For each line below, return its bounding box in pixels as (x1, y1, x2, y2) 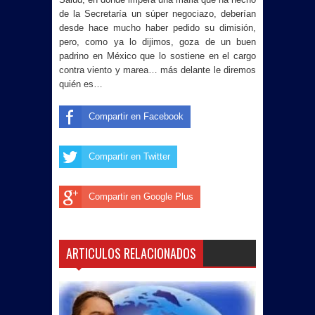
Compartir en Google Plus (89, 191, 193, 202)
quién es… (59, 79, 103, 89)
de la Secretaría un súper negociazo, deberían (59, 8, 256, 19)
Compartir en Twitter (89, 151, 170, 162)
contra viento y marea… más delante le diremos (59, 65, 256, 75)
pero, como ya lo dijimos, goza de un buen (59, 37, 256, 47)
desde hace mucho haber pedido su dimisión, (59, 22, 256, 33)
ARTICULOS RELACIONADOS (66, 243, 196, 262)
